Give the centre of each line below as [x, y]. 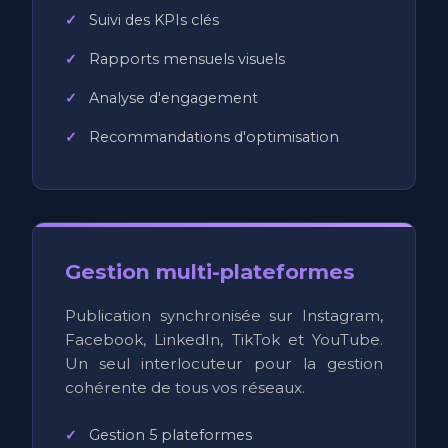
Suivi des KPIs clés [154, 19]
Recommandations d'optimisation [214, 136]
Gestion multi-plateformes [210, 271]
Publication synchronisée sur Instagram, [224, 315]
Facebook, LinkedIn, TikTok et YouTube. [224, 339]
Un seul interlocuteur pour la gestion [224, 363]
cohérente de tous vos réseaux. [185, 387]
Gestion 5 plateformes [170, 434]
